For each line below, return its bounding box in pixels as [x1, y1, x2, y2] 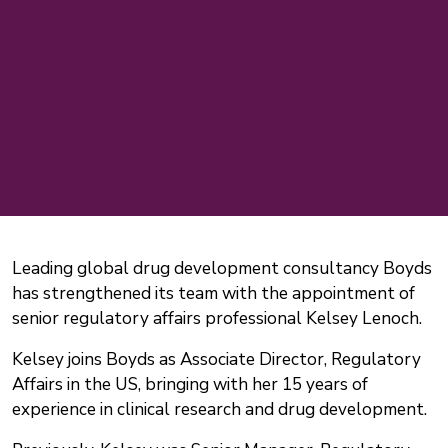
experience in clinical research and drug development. [12, 398, 427, 422]
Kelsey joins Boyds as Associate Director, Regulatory [12, 348, 421, 372]
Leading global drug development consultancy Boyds [12, 257, 432, 281]
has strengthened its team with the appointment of [12, 282, 415, 306]
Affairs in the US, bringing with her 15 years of [12, 373, 368, 397]
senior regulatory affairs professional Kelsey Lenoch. [12, 307, 422, 331]
